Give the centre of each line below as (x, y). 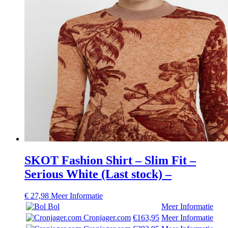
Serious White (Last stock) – (98, 174)
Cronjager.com (106, 217)
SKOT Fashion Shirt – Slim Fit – (110, 160)
